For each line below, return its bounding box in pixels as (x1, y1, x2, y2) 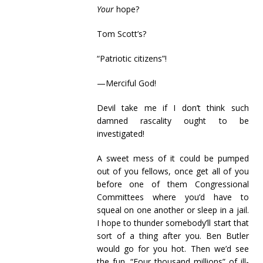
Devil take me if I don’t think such (96, 102, 249, 113)
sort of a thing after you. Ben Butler (96, 230, 249, 241)
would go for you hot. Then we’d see (96, 243, 249, 254)
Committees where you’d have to (96, 191, 249, 203)
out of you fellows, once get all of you (96, 166, 249, 177)
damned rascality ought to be (96, 115, 249, 126)
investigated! (96, 128, 144, 139)
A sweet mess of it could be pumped (96, 153, 249, 164)
